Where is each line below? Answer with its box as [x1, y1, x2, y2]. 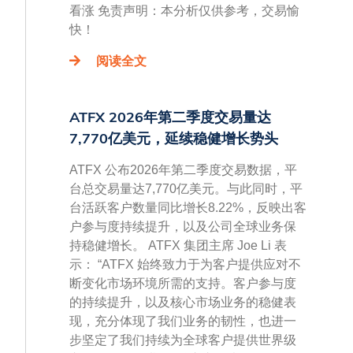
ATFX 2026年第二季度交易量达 [69, 108, 271, 127]
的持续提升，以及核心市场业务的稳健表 [69, 295, 296, 310]
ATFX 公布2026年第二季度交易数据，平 [69, 163, 297, 177]
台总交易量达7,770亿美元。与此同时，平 [69, 182, 303, 196]
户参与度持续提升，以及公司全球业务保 [69, 220, 296, 234]
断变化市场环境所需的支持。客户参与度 [69, 277, 296, 291]
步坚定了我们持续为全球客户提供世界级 [69, 333, 296, 347]
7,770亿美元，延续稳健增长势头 [69, 129, 278, 148]
